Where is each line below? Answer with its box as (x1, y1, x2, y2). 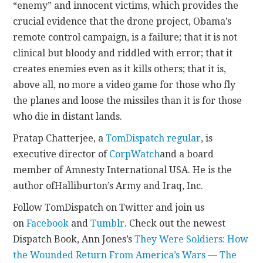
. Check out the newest (124, 217, 226, 229)
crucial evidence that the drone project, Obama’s (13, 15, 232, 27)
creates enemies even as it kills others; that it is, (13, 63, 227, 75)
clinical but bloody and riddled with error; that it (13, 47, 233, 59)
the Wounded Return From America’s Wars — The (13, 249, 237, 261)
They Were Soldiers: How (134, 233, 249, 245)
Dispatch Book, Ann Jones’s (13, 233, 135, 245)
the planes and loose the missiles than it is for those (13, 95, 242, 106)
